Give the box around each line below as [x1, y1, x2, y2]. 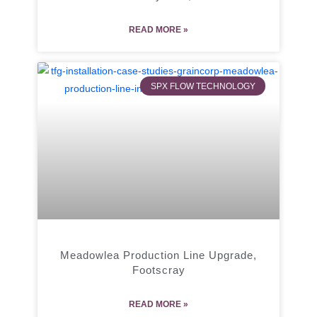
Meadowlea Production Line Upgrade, [60, 248, 257, 261]
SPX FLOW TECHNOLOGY [150, 81, 255, 91]
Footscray [132, 263, 185, 276]
